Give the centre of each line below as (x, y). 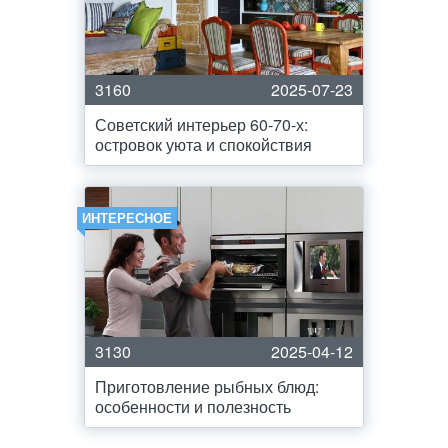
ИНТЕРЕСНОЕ (127, 217)
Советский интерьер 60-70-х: (201, 124)
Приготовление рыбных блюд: (207, 386)
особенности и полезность (193, 406)
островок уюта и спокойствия (203, 144)
